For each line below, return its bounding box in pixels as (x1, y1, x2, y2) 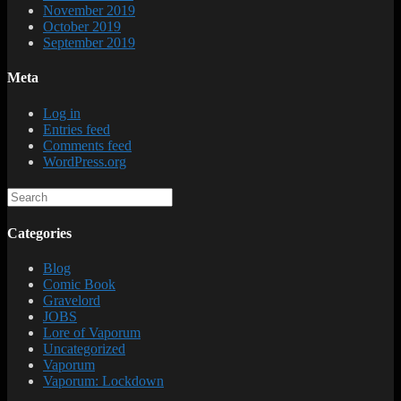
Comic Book (43, 277, 115, 293)
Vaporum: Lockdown (43, 373, 164, 389)
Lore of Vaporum (43, 325, 141, 341)
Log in (43, 105, 81, 121)
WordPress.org (43, 153, 126, 169)
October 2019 (43, 19, 121, 35)
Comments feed (43, 137, 132, 153)
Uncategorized (43, 341, 125, 357)
